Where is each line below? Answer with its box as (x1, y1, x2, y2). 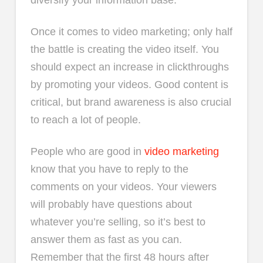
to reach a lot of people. (30, 114, 141, 126)
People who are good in (30, 145, 144, 157)
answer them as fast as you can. (30, 233, 182, 245)
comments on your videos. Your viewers (30, 180, 217, 193)
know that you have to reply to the (30, 163, 188, 175)
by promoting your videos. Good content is (30, 79, 228, 91)
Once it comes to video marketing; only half (30, 26, 232, 38)
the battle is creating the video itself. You (30, 43, 219, 56)
